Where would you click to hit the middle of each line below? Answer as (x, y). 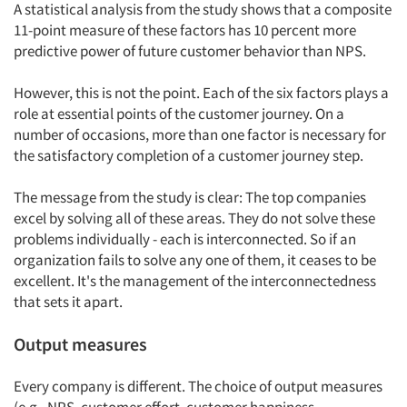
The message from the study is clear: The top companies (190, 197)
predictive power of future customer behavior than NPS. (190, 51)
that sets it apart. (68, 302)
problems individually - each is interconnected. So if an (185, 239)
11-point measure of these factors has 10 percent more (185, 30)
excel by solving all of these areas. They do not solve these (194, 218)
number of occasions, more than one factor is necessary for (200, 134)
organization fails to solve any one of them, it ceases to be (195, 260)
